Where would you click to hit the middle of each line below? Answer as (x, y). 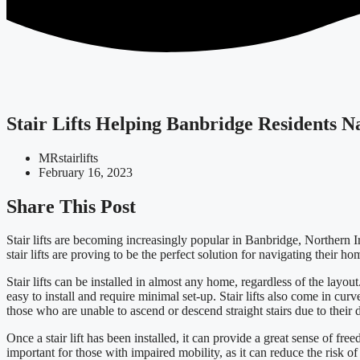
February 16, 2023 (86, 172)
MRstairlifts (68, 157)
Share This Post (71, 206)
